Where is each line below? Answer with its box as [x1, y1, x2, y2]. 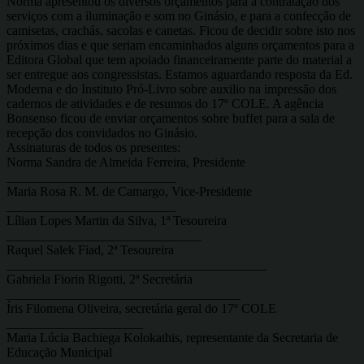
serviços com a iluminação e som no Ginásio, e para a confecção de [6, 8, 351, 23]
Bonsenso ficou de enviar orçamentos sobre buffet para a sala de [6, 110, 335, 125]
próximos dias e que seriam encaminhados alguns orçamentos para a [6, 37, 354, 52]
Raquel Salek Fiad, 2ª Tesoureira [6, 242, 174, 257]
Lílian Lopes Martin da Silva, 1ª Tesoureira [6, 213, 227, 227]
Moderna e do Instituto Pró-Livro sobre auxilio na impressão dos [6, 81, 336, 96]
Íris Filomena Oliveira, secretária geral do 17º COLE [6, 301, 276, 315]
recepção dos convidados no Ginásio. [6, 125, 197, 140]
